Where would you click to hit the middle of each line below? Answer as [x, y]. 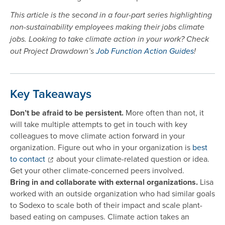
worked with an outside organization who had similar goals [113, 194]
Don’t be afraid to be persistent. [68, 113]
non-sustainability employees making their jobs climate [107, 27]
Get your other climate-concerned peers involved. [98, 171]
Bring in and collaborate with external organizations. [105, 182]
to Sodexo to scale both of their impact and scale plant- [106, 205]
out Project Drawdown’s [53, 51]
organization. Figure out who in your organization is [101, 147]
